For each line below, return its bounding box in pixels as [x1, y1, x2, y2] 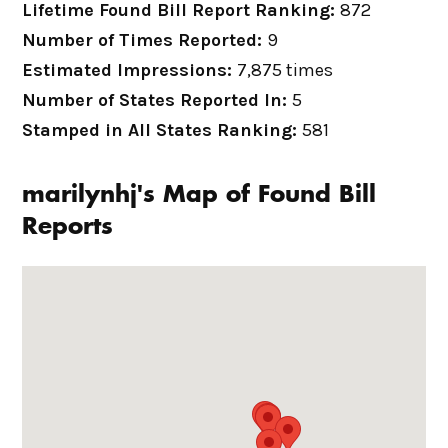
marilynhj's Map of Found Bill [22, 184, 377, 207]
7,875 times [237, 59, 334, 81]
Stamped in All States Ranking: [22, 119, 303, 141]
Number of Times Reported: [22, 29, 268, 51]
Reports [22, 216, 114, 239]
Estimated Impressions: [22, 59, 238, 81]
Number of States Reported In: [22, 89, 293, 111]
